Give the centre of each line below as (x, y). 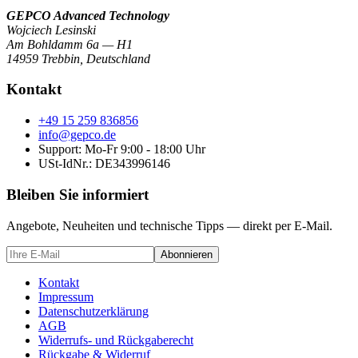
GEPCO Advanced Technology (88, 15)
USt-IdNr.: (65, 164)
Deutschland (118, 58)
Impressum (66, 296)
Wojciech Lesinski (51, 30)
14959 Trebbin (43, 58)
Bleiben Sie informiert (78, 194)
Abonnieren (187, 254)
